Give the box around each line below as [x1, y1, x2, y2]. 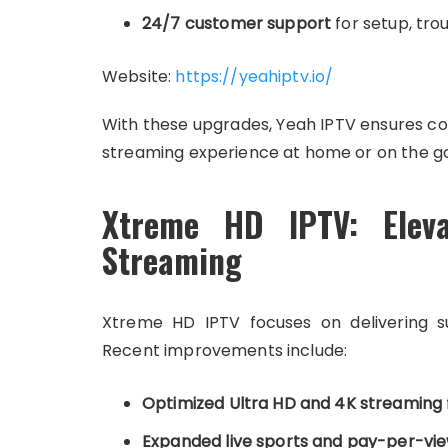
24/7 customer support [142, 12, 332, 35]
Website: [102, 65, 172, 88]
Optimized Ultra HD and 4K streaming [142, 392, 443, 415]
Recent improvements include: [102, 339, 348, 362]
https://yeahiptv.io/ [171, 65, 334, 88]
